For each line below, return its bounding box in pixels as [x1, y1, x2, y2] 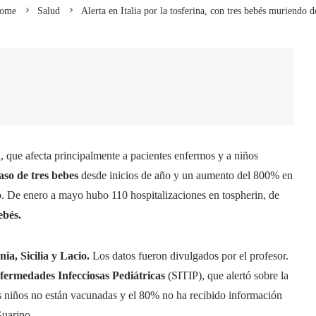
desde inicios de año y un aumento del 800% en [78, 169, 293, 181]
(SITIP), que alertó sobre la [165, 269, 288, 281]
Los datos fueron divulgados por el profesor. [90, 250, 288, 262]
